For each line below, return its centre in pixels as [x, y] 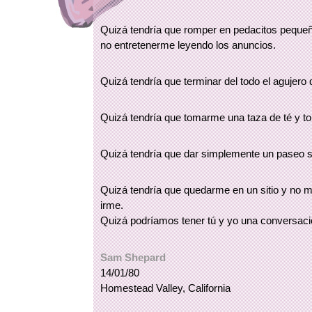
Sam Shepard [133, 257]
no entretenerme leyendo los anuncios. [188, 45]
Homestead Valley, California [166, 288]
